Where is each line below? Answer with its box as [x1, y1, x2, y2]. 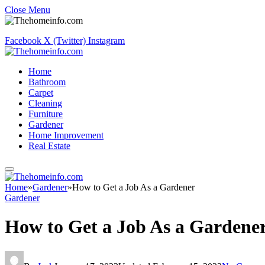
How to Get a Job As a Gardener [72, 182, 195, 192]
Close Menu [5, 5, 50, 15]
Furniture [28, 109, 63, 119]
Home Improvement [28, 130, 104, 140]
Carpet [28, 88, 53, 98]
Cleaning [28, 98, 62, 108]
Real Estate [28, 141, 70, 151]
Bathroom [28, 77, 66, 87]
